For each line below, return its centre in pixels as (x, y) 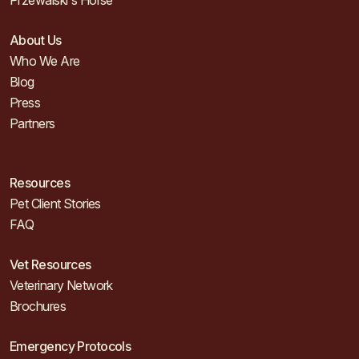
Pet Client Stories (55, 204)
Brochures (38, 306)
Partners (32, 123)
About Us (36, 40)
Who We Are (45, 61)
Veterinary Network (61, 285)
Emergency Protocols (71, 346)
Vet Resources (50, 264)
